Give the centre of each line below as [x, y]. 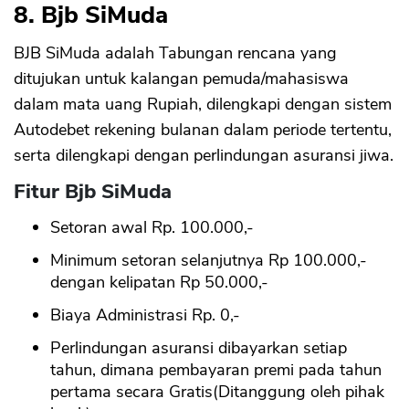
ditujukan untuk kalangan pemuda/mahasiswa [181, 79]
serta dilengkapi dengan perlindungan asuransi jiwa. [204, 156]
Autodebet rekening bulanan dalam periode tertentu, [203, 130]
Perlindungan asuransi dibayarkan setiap [199, 348]
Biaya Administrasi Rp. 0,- [145, 315]
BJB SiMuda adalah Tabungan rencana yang [175, 53]
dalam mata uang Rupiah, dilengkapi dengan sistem [203, 105]
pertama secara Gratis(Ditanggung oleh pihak [217, 392]
